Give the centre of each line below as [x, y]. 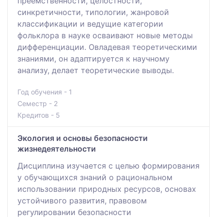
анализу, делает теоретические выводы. [96, 70]
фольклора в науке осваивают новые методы [105, 35]
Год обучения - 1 [45, 92]
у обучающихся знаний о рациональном [95, 177]
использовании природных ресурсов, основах [107, 189]
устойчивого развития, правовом [82, 200]
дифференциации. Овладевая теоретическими [107, 47]
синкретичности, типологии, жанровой [93, 12]
